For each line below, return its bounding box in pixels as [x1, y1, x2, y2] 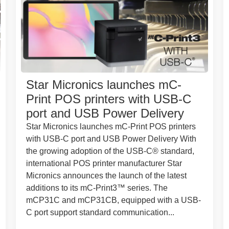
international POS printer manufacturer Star [26, 158, 182, 168]
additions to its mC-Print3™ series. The [26, 183, 168, 192]
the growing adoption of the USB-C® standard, [26, 146, 194, 155]
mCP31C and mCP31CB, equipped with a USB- [26, 195, 201, 204]
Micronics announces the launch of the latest [26, 171, 187, 180]
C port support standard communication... [26, 208, 174, 217]
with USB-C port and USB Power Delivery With [26, 134, 196, 143]
